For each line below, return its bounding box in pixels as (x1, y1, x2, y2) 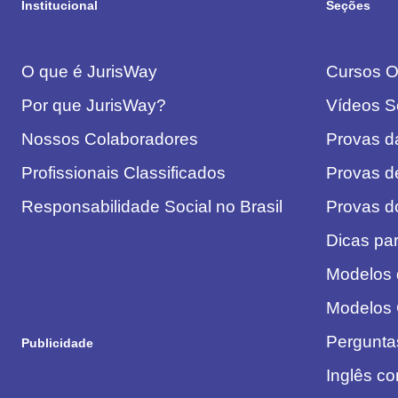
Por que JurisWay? (21, 95, 167, 115)
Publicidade (21, 335, 94, 350)
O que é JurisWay (21, 61, 158, 81)
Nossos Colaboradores (21, 129, 199, 148)
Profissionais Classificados (21, 163, 227, 182)
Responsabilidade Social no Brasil (21, 196, 283, 216)
